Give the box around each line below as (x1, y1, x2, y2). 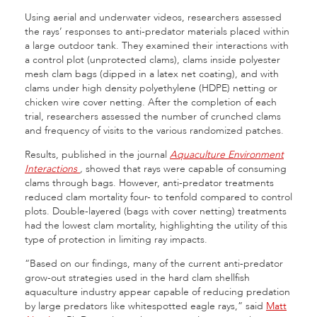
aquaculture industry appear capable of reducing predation (25, 285, 290, 299)
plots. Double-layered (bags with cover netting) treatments (25, 204, 287, 218)
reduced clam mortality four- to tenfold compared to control (25, 190, 292, 204)
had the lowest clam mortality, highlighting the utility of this (25, 219, 287, 232)
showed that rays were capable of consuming (86, 162, 287, 175)
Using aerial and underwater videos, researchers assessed (25, 11, 282, 24)
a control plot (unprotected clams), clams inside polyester (25, 53, 280, 67)
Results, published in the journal (25, 148, 170, 161)
